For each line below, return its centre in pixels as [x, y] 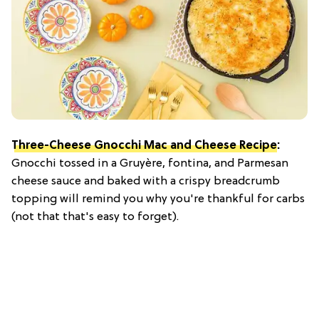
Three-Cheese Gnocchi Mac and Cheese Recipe [144, 146]
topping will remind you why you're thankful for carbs [158, 200]
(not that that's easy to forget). [95, 218]
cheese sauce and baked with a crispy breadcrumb [146, 182]
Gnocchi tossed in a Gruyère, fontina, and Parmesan [150, 164]
